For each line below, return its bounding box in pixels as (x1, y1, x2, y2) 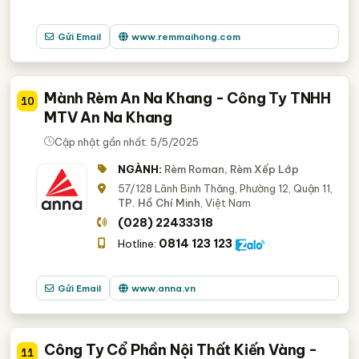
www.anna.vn (131, 282, 196, 294)
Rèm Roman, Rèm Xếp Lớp (164, 163, 300, 175)
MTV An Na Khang (44, 108, 173, 127)
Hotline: (118, 237, 159, 250)
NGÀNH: (118, 163, 163, 175)
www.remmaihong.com (131, 30, 241, 42)
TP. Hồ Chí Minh (118, 196, 201, 209)
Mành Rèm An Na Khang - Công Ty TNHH (44, 89, 331, 107)
